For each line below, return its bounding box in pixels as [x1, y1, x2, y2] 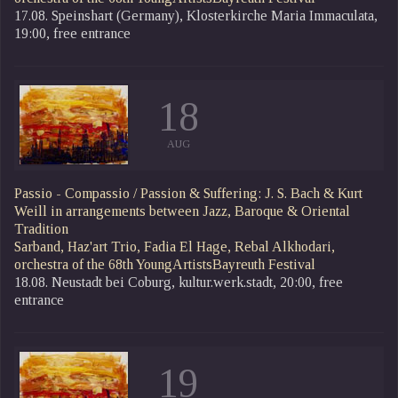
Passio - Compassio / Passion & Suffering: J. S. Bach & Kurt [14, 185, 362, 201]
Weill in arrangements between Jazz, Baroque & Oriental [14, 203, 350, 219]
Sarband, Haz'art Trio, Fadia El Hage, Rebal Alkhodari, [14, 238, 335, 254]
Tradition [14, 220, 68, 236]
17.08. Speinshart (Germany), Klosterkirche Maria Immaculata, [14, 7, 378, 23]
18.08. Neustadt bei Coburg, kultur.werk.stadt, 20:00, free [14, 274, 343, 290]
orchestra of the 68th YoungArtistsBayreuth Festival [14, 256, 315, 272]
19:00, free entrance [14, 25, 131, 41]
